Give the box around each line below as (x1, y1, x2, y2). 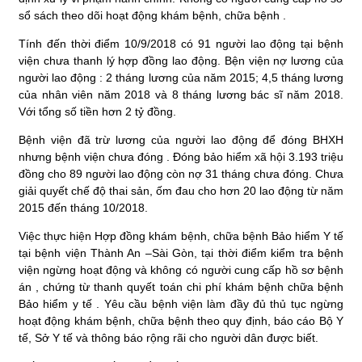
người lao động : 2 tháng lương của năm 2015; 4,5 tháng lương (19, 70, 343, 84)
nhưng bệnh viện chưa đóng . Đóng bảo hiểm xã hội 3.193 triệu (19, 149, 343, 163)
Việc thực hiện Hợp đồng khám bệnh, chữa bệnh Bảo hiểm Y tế (19, 229, 343, 242)
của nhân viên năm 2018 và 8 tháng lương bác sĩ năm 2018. (19, 87, 343, 101)
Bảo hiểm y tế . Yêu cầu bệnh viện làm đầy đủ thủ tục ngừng (19, 297, 343, 310)
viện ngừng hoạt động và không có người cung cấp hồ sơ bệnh (19, 263, 343, 276)
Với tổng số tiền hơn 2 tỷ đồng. (19, 104, 176, 118)
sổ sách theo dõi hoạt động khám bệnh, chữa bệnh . (19, 8, 286, 22)
